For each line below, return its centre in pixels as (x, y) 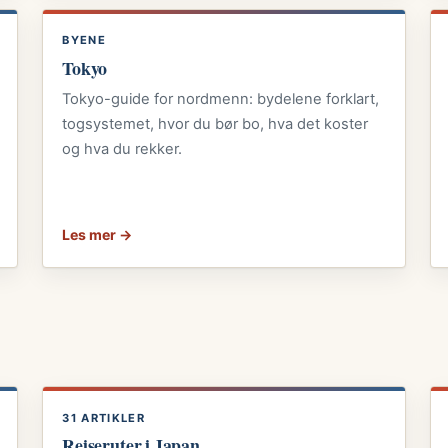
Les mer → (97, 234)
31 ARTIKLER (103, 417)
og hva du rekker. (122, 148)
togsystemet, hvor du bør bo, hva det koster (215, 123)
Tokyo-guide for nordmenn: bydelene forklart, (221, 98)
